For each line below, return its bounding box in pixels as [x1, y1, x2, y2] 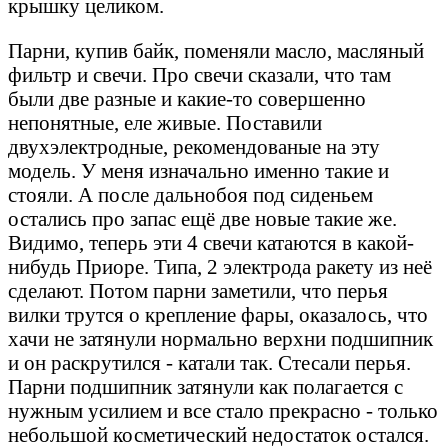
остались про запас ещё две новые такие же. [8, 206, 397, 230]
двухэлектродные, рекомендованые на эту [8, 134, 380, 158]
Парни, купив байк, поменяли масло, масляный [8, 38, 424, 62]
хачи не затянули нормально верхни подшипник [8, 326, 433, 350]
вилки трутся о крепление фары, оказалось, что [8, 302, 428, 326]
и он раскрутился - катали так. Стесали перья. [8, 350, 411, 374]
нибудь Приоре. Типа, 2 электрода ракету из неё [8, 254, 432, 278]
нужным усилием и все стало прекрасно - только [8, 398, 438, 422]
